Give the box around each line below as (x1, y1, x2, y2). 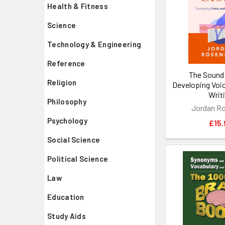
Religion (47, 78, 77, 87)
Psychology (47, 116, 87, 125)
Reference (47, 59, 85, 68)
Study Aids (47, 211, 86, 220)
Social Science (47, 135, 100, 144)
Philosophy (47, 97, 86, 106)
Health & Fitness (47, 2, 108, 11)
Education (47, 192, 84, 201)
